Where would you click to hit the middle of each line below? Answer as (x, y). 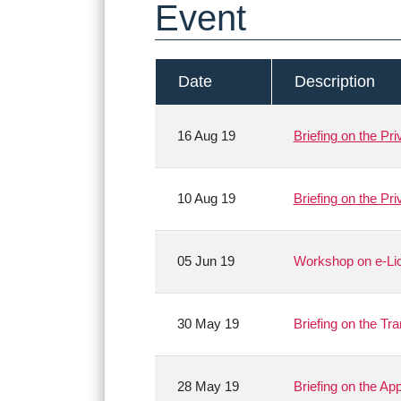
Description (334, 82)
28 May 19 (208, 387)
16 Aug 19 (206, 136)
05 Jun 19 (205, 261)
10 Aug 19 (206, 199)
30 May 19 (208, 324)
